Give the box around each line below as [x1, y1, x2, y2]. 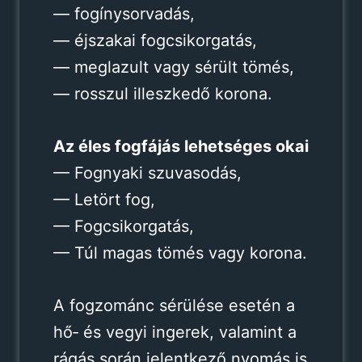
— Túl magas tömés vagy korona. [53, 242, 307, 263]
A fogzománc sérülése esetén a [53, 295, 295, 315]
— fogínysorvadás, [53, 3, 195, 23]
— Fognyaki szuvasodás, [53, 162, 242, 183]
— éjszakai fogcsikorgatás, [53, 30, 257, 50]
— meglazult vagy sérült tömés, [53, 57, 294, 77]
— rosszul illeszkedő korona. [53, 83, 272, 103]
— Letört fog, [53, 189, 155, 209]
